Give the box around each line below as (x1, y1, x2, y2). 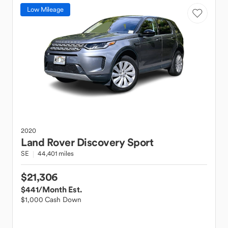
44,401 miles (37, 149, 74, 158)
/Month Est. (38, 184, 82, 194)
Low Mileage (27, 5, 64, 14)
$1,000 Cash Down (21, 195, 81, 204)
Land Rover (21, 135, 74, 149)
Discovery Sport (76, 135, 153, 149)
